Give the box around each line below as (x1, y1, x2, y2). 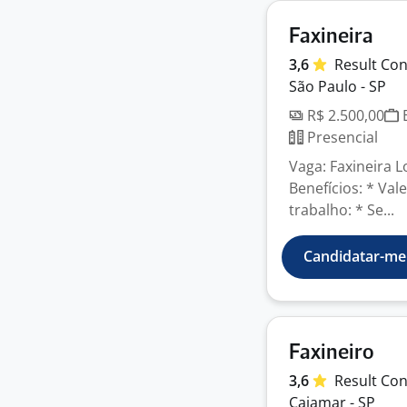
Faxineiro (289, 342, 374, 363)
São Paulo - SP (289, 76, 386, 96)
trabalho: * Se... (289, 200, 394, 220)
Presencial (303, 127, 378, 147)
